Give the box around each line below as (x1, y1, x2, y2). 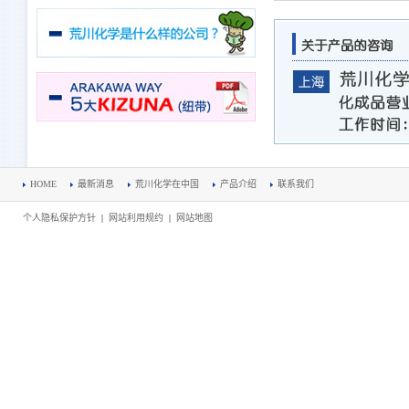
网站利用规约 (109, 213, 163, 223)
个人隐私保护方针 (23, 213, 96, 223)
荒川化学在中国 (135, 179, 199, 189)
